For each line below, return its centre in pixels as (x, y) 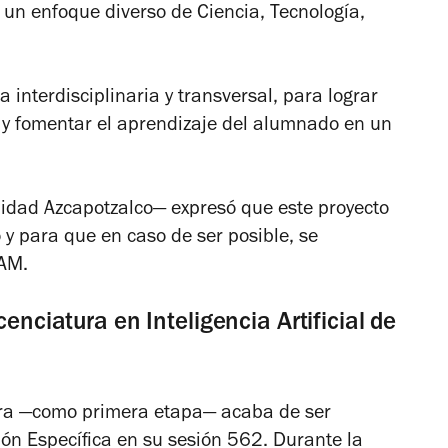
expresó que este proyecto (277, 210)
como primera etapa (117, 414)
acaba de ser (273, 414)
